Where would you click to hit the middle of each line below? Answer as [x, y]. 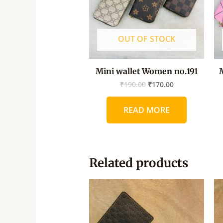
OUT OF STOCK [147, 39]
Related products [138, 163]
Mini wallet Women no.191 [147, 71]
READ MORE [147, 110]
